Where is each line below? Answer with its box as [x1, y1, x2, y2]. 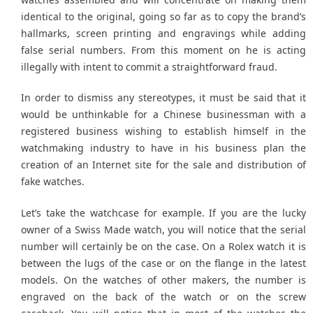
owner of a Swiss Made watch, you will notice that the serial [21, 222, 306, 236]
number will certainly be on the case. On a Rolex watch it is [21, 239, 306, 253]
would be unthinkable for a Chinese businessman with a [21, 108, 306, 122]
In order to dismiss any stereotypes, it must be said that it [21, 91, 306, 105]
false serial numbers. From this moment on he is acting [21, 43, 306, 57]
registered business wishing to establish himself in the [21, 124, 306, 138]
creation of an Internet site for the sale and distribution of [21, 158, 306, 172]
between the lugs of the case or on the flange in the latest [21, 256, 306, 270]
